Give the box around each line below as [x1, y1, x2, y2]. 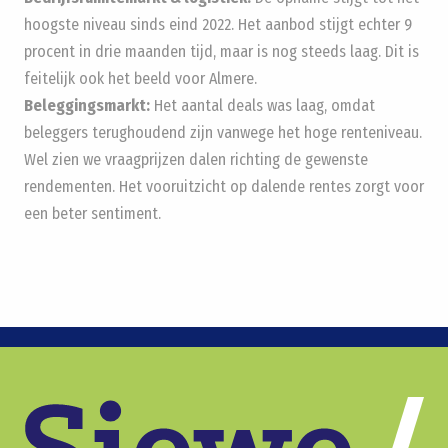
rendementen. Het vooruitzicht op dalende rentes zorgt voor [24, 176, 424, 196]
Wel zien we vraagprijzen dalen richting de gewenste [24, 149, 368, 169]
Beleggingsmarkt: [24, 95, 150, 115]
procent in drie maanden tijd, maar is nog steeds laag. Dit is [24, 41, 419, 61]
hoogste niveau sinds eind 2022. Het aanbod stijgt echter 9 [24, 14, 412, 34]
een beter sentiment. [24, 203, 161, 223]
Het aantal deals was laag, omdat [150, 95, 375, 115]
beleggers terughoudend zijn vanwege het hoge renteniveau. [24, 122, 422, 142]
